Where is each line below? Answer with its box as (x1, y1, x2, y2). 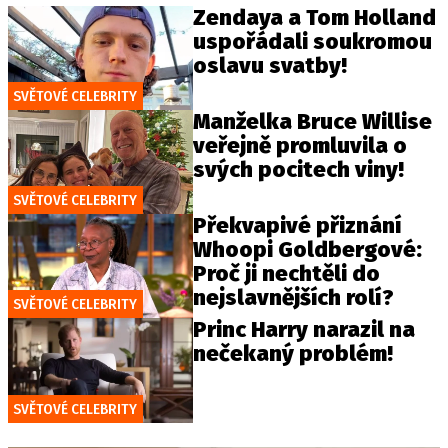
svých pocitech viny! (193, 156, 405, 184)
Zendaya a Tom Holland (193, 4, 437, 31)
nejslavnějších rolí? (193, 284, 395, 312)
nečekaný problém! (193, 340, 394, 368)
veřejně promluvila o (193, 132, 408, 160)
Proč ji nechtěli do (193, 260, 381, 288)
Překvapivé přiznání (193, 212, 402, 240)
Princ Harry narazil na (193, 316, 416, 344)
